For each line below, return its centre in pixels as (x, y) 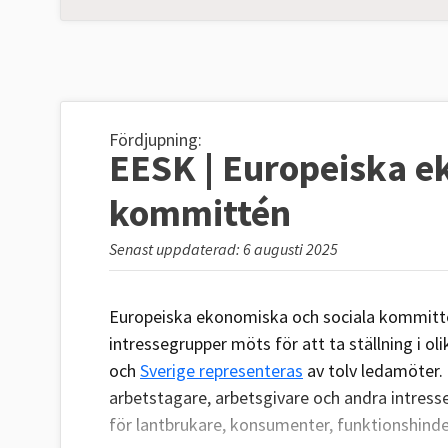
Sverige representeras (221, 371)
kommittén (200, 213)
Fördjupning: (155, 140)
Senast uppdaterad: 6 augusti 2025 (223, 249)
